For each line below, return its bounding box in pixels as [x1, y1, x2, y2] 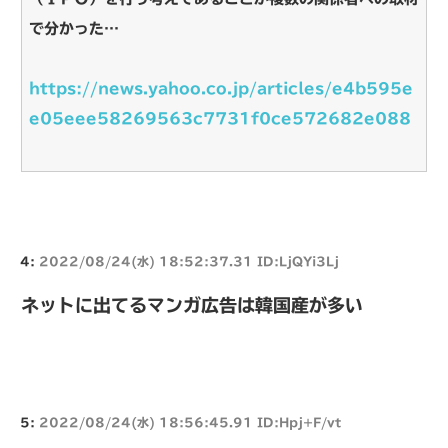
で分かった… [29, 20, 119, 36]
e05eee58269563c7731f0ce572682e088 [29, 110, 411, 126]
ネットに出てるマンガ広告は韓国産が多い [21, 295, 363, 314]
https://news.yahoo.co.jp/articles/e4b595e [29, 80, 413, 96]
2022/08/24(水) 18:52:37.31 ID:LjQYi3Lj [39, 254, 339, 267]
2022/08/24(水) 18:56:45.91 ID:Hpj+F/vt [39, 415, 341, 428]
